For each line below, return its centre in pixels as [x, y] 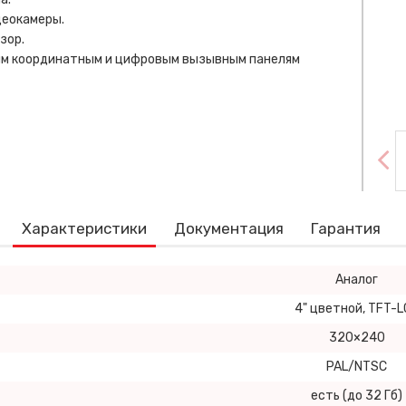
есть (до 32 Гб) [357, 396]
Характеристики [84, 228]
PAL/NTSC [357, 367]
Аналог [357, 280]
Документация [228, 228]
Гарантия [345, 228]
